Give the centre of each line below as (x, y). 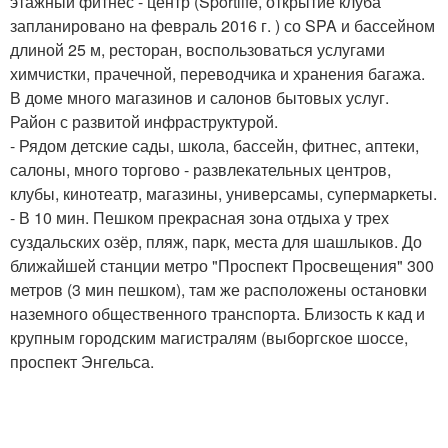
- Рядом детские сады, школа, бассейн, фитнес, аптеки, (214, 145)
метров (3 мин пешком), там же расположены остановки (218, 289)
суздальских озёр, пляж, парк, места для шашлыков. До (216, 241)
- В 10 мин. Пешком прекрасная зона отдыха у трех (199, 217)
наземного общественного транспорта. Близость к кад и (217, 313)
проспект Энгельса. (82, 361)
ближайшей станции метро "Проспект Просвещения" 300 (222, 265)
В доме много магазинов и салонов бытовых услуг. (199, 97)
